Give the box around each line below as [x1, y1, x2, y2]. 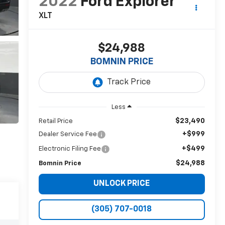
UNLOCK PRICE [93, 179, 150, 188]
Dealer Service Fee [38, 131, 97, 138]
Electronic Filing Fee [38, 145, 101, 152]
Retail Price [38, 118, 73, 125]
